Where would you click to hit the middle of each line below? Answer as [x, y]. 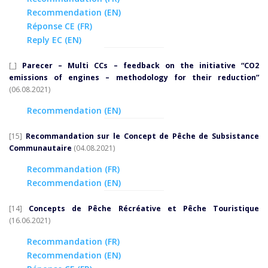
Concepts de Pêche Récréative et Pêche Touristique [144, 208]
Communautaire [40, 148]
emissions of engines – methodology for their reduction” [134, 77]
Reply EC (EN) [54, 39]
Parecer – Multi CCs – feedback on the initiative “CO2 [141, 65]
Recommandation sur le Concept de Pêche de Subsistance [142, 136]
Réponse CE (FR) [60, 26]
